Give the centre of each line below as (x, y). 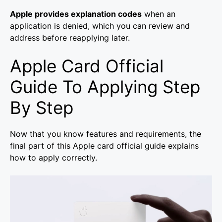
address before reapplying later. (70, 38)
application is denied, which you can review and (100, 26)
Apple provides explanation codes (76, 14)
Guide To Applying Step (105, 87)
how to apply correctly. (54, 158)
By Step (42, 108)
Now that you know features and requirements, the (106, 134)
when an (159, 14)
